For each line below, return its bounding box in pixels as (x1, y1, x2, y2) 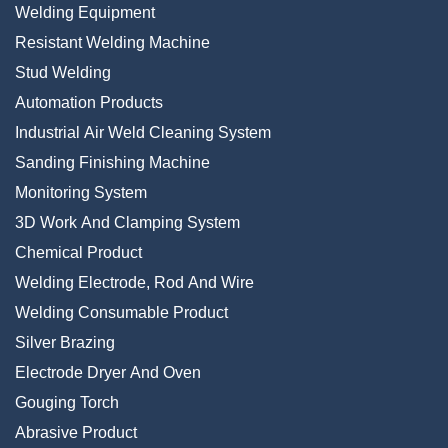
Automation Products (15, 94, 163, 111)
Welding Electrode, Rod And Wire (15, 274, 254, 291)
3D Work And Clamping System (15, 214, 240, 231)
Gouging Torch (15, 394, 119, 411)
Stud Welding (15, 64, 111, 81)
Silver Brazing (15, 334, 115, 351)
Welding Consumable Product (15, 304, 228, 321)
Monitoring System (15, 184, 147, 201)
